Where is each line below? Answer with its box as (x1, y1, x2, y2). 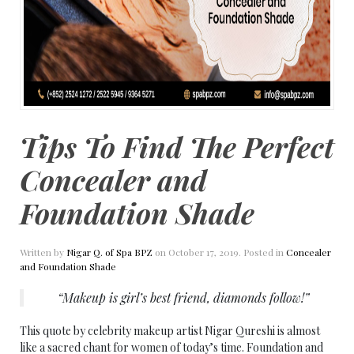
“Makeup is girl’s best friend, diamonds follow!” (58, 289, 312, 306)
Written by (20, 246, 66, 258)
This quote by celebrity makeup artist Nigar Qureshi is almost (20, 323, 320, 338)
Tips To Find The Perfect (20, 127, 334, 165)
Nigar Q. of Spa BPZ (66, 246, 153, 258)
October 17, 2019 (168, 246, 239, 258)
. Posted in (239, 246, 286, 258)
